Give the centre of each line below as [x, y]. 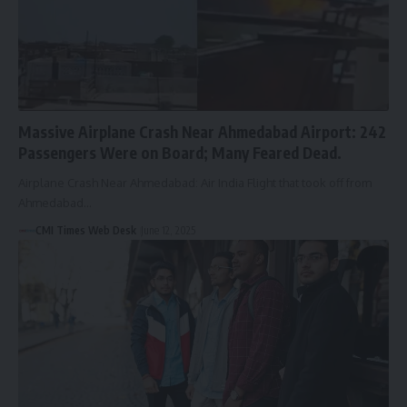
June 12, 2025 [168, 230]
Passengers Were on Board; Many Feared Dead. [180, 152]
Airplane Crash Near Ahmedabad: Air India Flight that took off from [195, 182]
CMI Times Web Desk [85, 230]
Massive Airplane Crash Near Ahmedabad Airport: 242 [202, 131]
